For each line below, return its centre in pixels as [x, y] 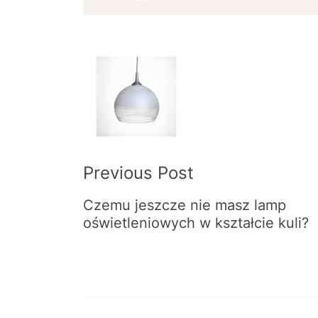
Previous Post [138, 173]
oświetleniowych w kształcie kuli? [196, 223]
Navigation [153, 98]
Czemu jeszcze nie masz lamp [185, 205]
